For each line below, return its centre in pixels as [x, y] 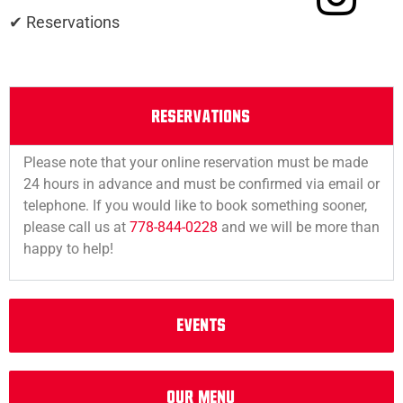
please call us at [76, 228]
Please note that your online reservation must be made [196, 163]
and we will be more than [299, 228]
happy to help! [68, 249]
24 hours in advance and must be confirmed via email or [201, 184]
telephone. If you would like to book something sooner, [195, 206]
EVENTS [201, 326]
